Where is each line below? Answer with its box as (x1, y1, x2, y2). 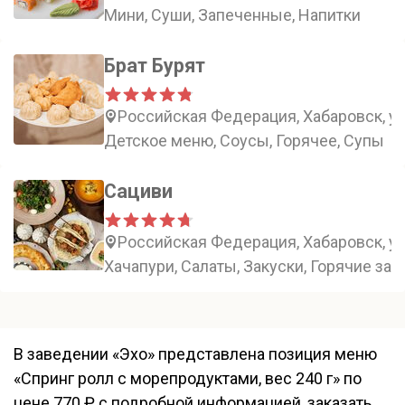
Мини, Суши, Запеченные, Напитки (104, 5, 361, 24)
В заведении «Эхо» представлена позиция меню (14, 344, 377, 363)
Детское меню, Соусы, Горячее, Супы (104, 131, 384, 150)
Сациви (104, 180, 173, 202)
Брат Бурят (104, 54, 205, 77)
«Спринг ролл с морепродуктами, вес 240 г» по (14, 369, 362, 388)
